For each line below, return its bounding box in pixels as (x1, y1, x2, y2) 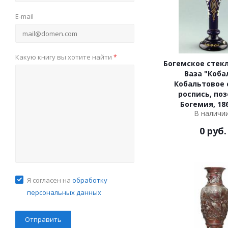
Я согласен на (27, 176, 72, 185)
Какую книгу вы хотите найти (15, 52, 113, 62)
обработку (72, 176, 107, 185)
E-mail (15, 12, 34, 21)
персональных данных (27, 188, 101, 197)
